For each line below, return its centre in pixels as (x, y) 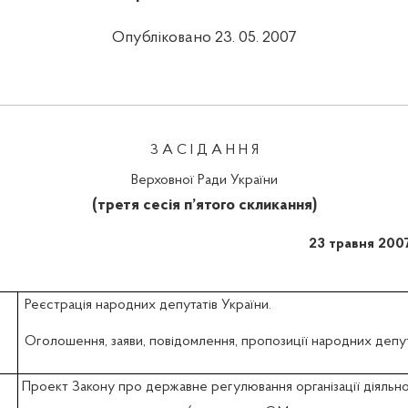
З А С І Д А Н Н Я (204, 151)
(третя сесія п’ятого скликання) (204, 206)
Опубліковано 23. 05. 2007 (204, 38)
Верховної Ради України (204, 181)
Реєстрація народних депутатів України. (148, 306)
